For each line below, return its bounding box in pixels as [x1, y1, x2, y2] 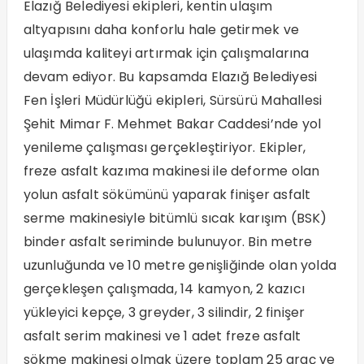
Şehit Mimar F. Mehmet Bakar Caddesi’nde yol [23, 114, 322, 133]
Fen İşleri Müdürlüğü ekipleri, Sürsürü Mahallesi [23, 90, 323, 110]
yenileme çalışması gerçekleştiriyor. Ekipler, [23, 137, 306, 157]
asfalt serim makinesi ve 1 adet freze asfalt [23, 326, 301, 345]
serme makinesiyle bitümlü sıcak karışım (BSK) [23, 208, 327, 227]
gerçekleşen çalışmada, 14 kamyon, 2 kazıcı [23, 279, 305, 298]
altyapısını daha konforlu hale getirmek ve [23, 19, 299, 39]
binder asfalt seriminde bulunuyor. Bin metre [23, 232, 313, 251]
